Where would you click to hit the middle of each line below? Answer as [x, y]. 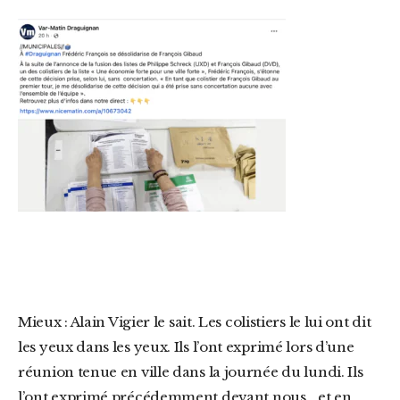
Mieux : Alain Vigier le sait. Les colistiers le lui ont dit [25, 322]
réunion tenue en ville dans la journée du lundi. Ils [191, 372]
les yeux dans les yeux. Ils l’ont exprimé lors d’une [186, 347]
